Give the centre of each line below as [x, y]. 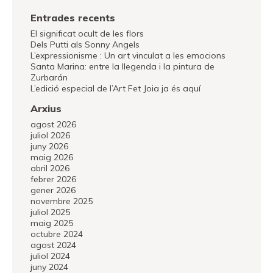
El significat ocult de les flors [87, 34]
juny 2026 [49, 146]
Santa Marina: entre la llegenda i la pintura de [122, 66]
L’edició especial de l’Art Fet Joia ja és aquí [115, 88]
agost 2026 [53, 124]
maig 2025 [52, 223]
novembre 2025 [62, 201]
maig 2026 [52, 157]
